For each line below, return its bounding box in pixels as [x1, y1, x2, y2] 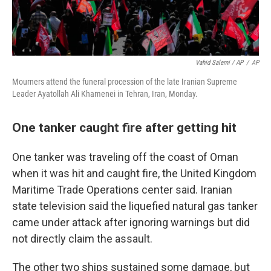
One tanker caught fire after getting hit [12, 120, 237, 135]
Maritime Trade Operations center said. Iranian [12, 183, 232, 196]
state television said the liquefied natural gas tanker [12, 200, 258, 212]
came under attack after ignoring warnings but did [12, 216, 250, 229]
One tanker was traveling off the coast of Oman [12, 151, 238, 163]
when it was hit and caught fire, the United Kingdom [12, 167, 256, 180]
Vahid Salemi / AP [195, 59, 243, 67]
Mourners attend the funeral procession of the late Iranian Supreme [12, 77, 237, 87]
